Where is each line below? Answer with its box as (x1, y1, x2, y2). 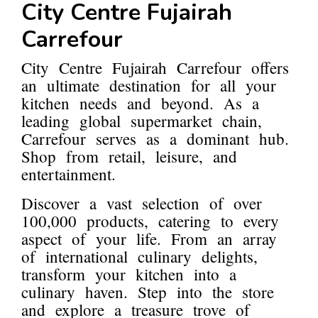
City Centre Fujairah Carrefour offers (21, 57, 289, 79)
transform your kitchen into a (21, 263, 236, 285)
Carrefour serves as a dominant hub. (21, 128, 289, 150)
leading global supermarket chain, (21, 110, 262, 132)
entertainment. (21, 163, 116, 185)
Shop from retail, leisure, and (21, 146, 237, 168)
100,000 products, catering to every (21, 210, 279, 232)
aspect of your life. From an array (21, 228, 277, 250)
